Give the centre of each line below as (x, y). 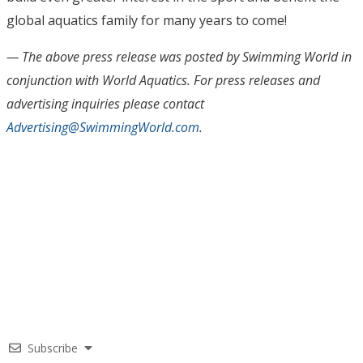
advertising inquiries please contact (105, 104)
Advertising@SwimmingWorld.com (103, 127)
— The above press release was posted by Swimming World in (179, 57)
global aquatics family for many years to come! (147, 20)
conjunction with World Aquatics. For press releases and (163, 80)
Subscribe (53, 348)
